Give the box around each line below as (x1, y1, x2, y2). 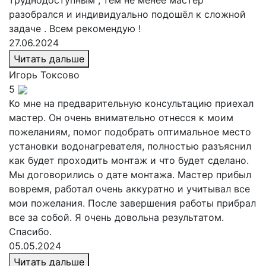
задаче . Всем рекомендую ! (9, 22, 141, 34)
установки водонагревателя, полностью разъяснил (9, 140, 251, 152)
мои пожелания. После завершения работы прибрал (9, 197, 256, 209)
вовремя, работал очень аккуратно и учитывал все (9, 182, 250, 195)
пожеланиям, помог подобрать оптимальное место (9, 125, 251, 138)
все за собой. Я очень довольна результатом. (9, 211, 224, 223)
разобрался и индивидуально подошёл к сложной (9, 8, 246, 20)
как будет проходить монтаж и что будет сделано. (9, 154, 249, 166)
